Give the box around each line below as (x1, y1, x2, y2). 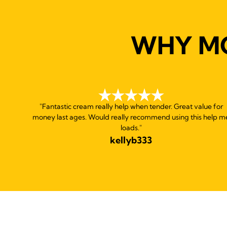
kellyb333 (110, 134, 153, 146)
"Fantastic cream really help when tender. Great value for (39, 101, 223, 111)
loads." (120, 123, 142, 132)
